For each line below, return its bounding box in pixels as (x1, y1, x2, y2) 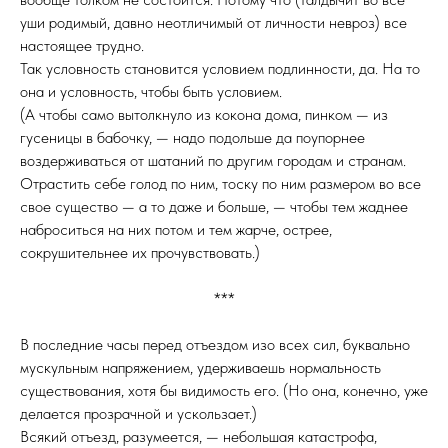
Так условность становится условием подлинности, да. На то (20, 59, 420, 78)
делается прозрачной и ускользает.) (20, 404, 257, 423)
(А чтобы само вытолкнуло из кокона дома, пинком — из (20, 105, 388, 124)
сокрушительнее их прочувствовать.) (20, 243, 260, 262)
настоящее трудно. (20, 36, 144, 55)
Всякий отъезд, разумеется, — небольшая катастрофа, (20, 427, 377, 446)
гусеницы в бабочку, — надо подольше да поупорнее (20, 128, 365, 147)
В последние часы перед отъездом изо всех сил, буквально (20, 335, 410, 354)
